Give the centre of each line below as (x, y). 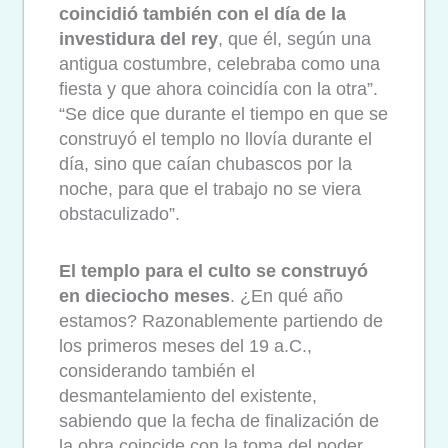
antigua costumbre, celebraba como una (219, 64)
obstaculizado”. (119, 214)
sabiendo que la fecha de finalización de (219, 420)
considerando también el (157, 370)
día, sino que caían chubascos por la (205, 164)
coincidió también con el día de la (202, 14)
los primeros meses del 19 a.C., (185, 345)
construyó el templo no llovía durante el (215, 139)
